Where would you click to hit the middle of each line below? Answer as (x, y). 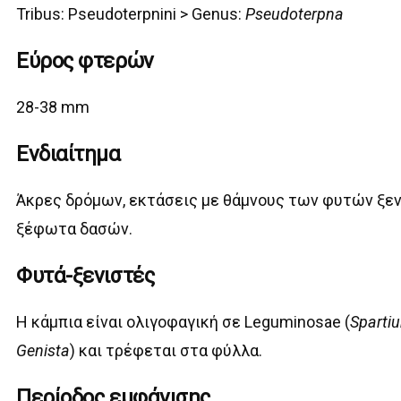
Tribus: (41, 14)
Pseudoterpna (295, 14)
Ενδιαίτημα (68, 154)
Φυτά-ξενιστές (85, 276)
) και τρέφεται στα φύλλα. (166, 351)
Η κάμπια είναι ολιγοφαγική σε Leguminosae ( (183, 322)
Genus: (219, 14)
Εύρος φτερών (85, 61)
